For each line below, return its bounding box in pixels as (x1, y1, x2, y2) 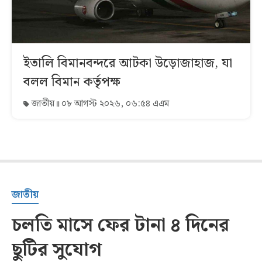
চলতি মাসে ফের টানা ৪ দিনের (12, 210, 229, 240)
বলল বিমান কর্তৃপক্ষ (23, 71, 120, 92)
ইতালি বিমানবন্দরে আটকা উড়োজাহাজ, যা (23, 53, 232, 74)
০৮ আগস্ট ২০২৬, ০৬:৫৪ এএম (59, 96, 169, 111)
